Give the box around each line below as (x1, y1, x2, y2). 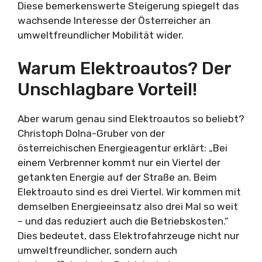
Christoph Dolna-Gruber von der (18, 127, 165, 139)
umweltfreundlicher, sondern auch (18, 244, 177, 256)
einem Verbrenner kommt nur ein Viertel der (18, 156, 220, 168)
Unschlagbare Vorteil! (18, 78, 197, 100)
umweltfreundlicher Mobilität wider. (18, 29, 184, 41)
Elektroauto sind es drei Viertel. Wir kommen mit (18, 185, 241, 198)
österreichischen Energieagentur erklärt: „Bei (18, 142, 227, 154)
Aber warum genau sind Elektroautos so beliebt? (18, 112, 244, 125)
